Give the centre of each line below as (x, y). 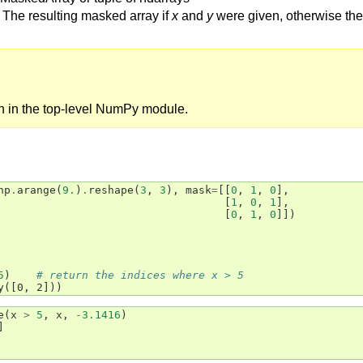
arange (36, 190)
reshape (111, 190)
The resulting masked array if (87, 15)
